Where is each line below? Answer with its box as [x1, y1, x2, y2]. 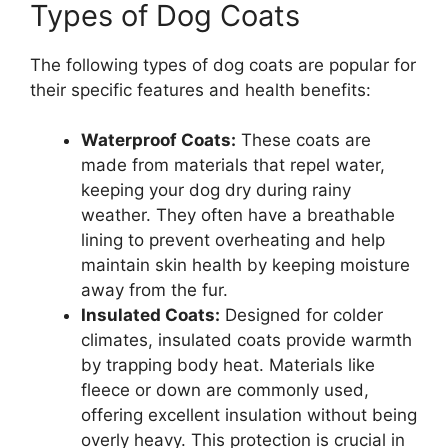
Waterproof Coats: [81, 130, 236, 151]
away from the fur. [81, 280, 228, 301]
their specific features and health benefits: [30, 79, 371, 100]
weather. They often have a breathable [81, 205, 395, 226]
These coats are [236, 130, 371, 151]
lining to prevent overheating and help [81, 230, 385, 251]
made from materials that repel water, [81, 155, 385, 176]
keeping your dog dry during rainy [81, 180, 351, 201]
